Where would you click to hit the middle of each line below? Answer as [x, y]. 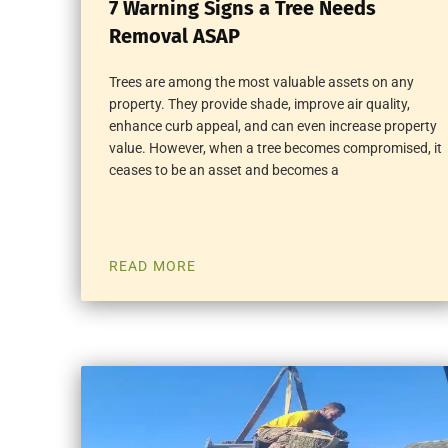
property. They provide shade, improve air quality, [259, 104]
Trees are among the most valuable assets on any [261, 82]
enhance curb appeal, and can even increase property [272, 126]
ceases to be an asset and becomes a [223, 170]
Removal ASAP [174, 36]
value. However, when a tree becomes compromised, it [275, 148]
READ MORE [152, 266]
